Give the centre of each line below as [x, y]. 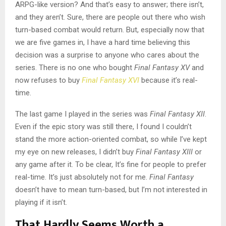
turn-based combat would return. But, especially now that [110, 30]
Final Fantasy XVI [110, 80]
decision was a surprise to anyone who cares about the [107, 55]
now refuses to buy [48, 80]
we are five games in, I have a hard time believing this [103, 43]
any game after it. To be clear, [65, 165]
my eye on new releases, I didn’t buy [75, 152]
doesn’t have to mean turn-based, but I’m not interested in [111, 190]
